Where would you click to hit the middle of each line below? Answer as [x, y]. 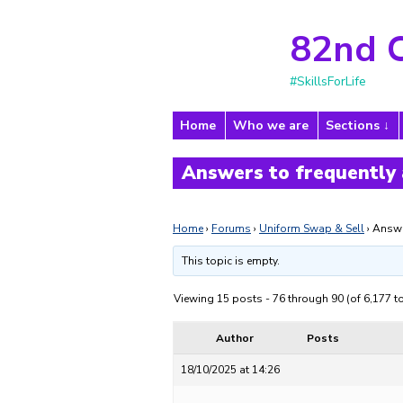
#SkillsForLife [328, 81]
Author [235, 338]
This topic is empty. [231, 261]
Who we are [271, 125]
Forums [231, 228]
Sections [353, 125]
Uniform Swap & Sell [312, 228]
